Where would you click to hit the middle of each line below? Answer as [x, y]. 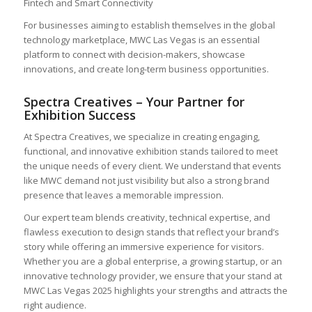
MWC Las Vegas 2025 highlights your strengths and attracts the [155, 291]
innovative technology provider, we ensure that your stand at [153, 276]
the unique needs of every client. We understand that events [152, 166]
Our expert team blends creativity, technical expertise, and [147, 218]
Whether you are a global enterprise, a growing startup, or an [153, 262]
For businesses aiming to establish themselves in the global [149, 25]
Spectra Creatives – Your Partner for [134, 102]
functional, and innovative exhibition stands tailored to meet [150, 151]
